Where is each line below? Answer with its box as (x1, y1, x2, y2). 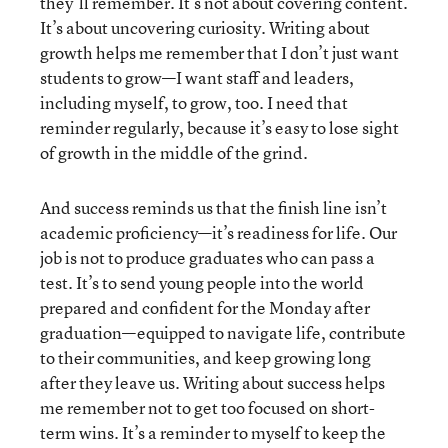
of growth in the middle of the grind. (40, 140, 308, 164)
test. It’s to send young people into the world (40, 270, 364, 294)
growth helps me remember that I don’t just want (40, 40, 399, 64)
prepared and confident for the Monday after (40, 295, 370, 319)
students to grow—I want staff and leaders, (40, 65, 354, 89)
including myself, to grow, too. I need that (40, 90, 348, 114)
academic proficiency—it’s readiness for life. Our (40, 220, 397, 244)
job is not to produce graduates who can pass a (40, 245, 375, 269)
